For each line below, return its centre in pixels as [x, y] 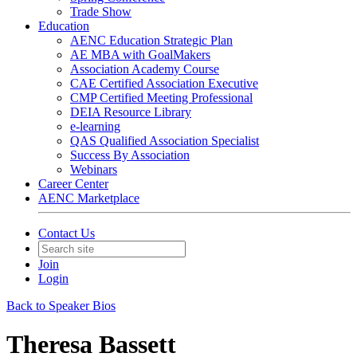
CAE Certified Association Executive [164, 83]
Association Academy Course [145, 69]
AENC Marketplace [89, 198]
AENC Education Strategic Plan [151, 40]
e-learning [95, 126]
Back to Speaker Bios [61, 306]
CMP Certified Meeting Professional [161, 98]
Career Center [73, 184]
